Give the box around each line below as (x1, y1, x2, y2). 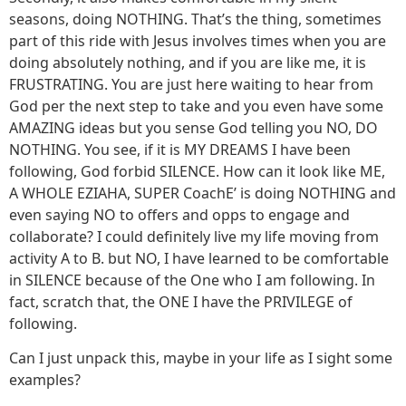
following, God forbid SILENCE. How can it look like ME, (9, 160, 385, 181)
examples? (9, 370, 81, 391)
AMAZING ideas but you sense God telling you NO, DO (9, 117, 378, 138)
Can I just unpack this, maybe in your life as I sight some (9, 348, 392, 369)
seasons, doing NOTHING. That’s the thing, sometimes (9, 8, 382, 29)
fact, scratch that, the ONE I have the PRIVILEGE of (9, 291, 353, 312)
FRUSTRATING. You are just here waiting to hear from (9, 73, 373, 94)
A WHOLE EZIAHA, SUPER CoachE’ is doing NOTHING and (9, 182, 396, 203)
